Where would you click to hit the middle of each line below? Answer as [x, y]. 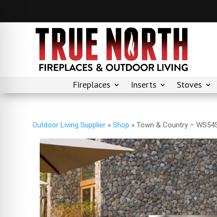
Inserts [144, 85]
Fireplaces [92, 85]
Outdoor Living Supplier [69, 125]
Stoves [189, 85]
